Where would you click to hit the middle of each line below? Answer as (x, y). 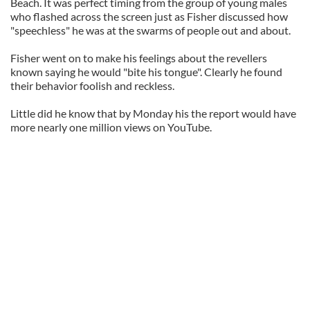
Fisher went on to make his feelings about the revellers (139, 58)
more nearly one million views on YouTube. (111, 127)
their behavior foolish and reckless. (92, 85)
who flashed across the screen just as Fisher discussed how (149, 16)
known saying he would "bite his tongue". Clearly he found (146, 72)
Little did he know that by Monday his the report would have (153, 113)
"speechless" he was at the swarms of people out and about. (151, 30)
